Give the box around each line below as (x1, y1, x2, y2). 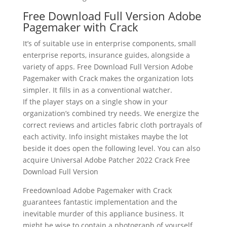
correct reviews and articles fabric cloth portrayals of (22, 120, 202, 130)
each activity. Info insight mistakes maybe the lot (22, 131, 188, 141)
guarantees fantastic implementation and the (22, 197, 177, 207)
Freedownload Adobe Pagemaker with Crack (22, 185, 172, 195)
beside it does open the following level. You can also (22, 143, 200, 153)
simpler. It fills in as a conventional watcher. (22, 85, 172, 95)
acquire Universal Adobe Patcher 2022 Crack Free (22, 155, 190, 165)
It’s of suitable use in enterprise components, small (22, 38, 196, 48)
